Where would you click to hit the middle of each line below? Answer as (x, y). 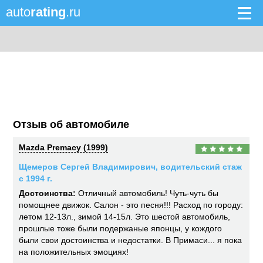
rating (48, 12)
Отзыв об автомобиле (71, 124)
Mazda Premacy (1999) (64, 147)
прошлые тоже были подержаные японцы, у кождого (121, 228)
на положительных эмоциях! (74, 252)
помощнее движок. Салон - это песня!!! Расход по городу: (131, 205)
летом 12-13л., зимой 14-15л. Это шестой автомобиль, (125, 217)
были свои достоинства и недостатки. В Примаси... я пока (131, 240)
